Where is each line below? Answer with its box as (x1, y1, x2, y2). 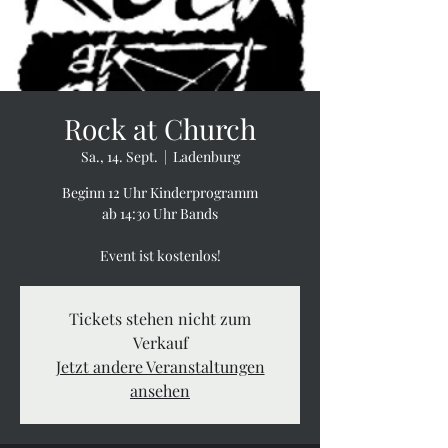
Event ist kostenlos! (99, 246, 221, 265)
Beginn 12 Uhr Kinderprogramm (62, 183, 258, 202)
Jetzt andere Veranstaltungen (55, 356, 265, 377)
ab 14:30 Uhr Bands (102, 204, 218, 223)
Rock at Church (64, 110, 256, 147)
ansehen (130, 380, 190, 401)
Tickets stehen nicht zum (69, 308, 251, 329)
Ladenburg (172, 147, 240, 166)
